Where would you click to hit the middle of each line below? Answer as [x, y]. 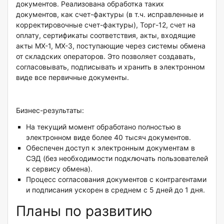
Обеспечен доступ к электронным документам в [110, 148]
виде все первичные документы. [72, 77]
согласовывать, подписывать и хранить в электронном [110, 67]
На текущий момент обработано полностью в [103, 127]
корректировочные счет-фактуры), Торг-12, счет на [106, 25]
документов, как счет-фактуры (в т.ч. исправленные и [110, 14]
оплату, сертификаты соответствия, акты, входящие [106, 35]
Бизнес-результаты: [50, 110]
